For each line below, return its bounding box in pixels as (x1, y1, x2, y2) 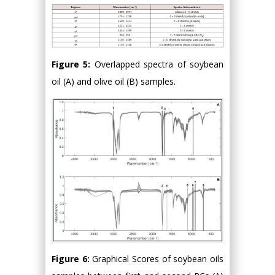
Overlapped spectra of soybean (94, 58, 224, 71)
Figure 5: (52, 58, 95, 71)
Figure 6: (52, 253, 93, 265)
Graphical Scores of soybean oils (92, 253, 224, 265)
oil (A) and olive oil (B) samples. (52, 76, 176, 88)
